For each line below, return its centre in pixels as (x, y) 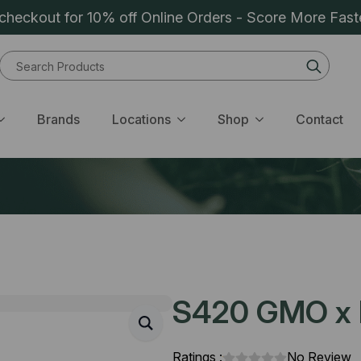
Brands (58, 119)
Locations (141, 119)
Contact (319, 119)
